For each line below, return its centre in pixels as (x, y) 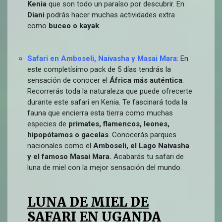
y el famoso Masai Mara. (70, 157)
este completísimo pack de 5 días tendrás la (99, 69)
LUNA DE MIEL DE (88, 202)
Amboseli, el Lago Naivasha (141, 146)
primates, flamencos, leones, (118, 124)
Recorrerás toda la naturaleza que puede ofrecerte (110, 91)
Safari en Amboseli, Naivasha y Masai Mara (102, 58)
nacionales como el (60, 146)
